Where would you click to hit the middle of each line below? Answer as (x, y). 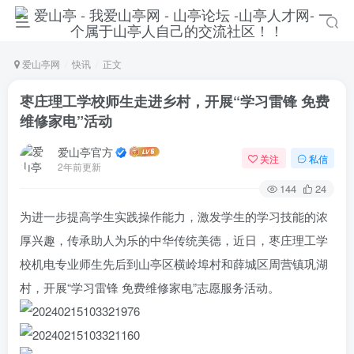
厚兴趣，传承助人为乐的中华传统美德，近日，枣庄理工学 (174, 240)
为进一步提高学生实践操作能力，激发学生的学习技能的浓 (174, 216)
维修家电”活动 (66, 121)
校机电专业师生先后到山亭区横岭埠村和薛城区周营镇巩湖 (174, 264)
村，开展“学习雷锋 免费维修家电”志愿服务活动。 (150, 287)
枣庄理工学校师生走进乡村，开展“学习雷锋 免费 (175, 101)
